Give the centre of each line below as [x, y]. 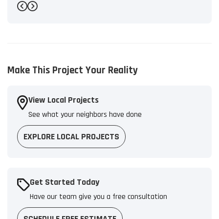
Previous [39, 13]
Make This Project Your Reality [73, 70]
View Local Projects [64, 100]
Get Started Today [65, 182]
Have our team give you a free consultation [99, 197]
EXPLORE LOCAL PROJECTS [71, 137]
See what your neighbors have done [85, 115]
